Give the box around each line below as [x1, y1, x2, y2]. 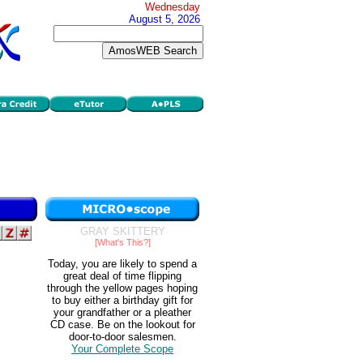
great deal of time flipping [63, 270, 181, 283]
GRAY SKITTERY [79, 225, 165, 237]
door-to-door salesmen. [68, 331, 177, 344]
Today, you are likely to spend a [48, 258, 197, 271]
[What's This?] [94, 237, 151, 247]
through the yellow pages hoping [47, 282, 198, 295]
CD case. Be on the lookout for [49, 318, 195, 331]
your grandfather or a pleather [53, 306, 191, 319]
